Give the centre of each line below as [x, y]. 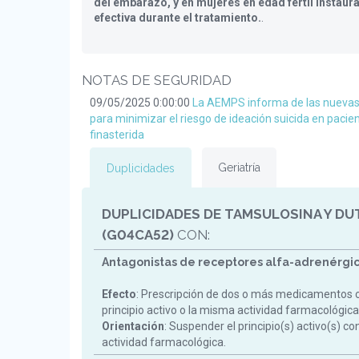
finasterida [117, 135]
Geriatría [239, 167]
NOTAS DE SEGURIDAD [157, 80]
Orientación [133, 326]
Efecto [119, 294]
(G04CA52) [138, 235]
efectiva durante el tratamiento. [177, 18]
